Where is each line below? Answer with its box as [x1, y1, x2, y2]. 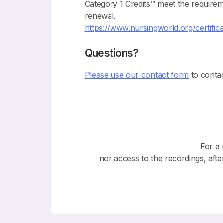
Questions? [84, 46, 139, 59]
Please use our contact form [84, 70, 189, 80]
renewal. [84, 10, 116, 21]
